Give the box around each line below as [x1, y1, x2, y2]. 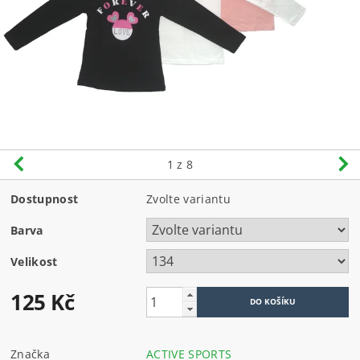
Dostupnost [10, 191, 79, 207]
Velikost [10, 254, 58, 270]
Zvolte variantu [146, 191, 231, 207]
